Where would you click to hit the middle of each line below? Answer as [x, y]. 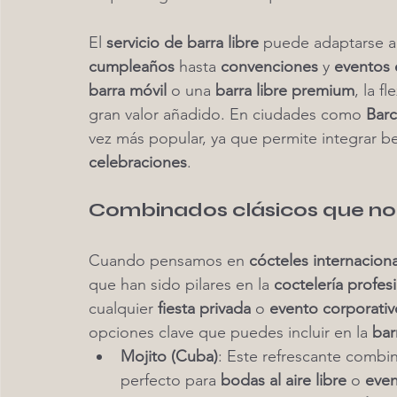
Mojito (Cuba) [169, 356]
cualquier [123, 308]
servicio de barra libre [183, 43]
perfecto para [171, 380]
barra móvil [128, 90]
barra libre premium [285, 90]
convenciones [269, 66]
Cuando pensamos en [169, 261]
